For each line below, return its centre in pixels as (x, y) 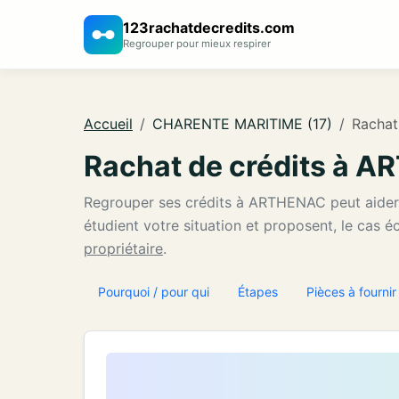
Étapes (258, 292)
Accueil (108, 124)
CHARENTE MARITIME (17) (242, 124)
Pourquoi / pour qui (154, 292)
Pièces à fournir (351, 292)
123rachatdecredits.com (209, 27)
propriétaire (123, 248)
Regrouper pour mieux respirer (197, 43)
